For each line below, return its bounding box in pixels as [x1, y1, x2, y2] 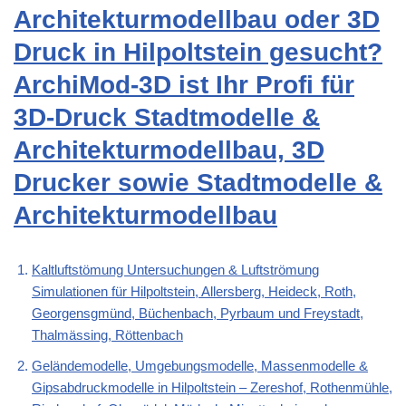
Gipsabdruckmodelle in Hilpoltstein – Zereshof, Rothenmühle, [32, 380, 392, 396]
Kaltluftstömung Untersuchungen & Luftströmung [32, 262, 319, 278]
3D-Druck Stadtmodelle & [14, 103, 320, 132]
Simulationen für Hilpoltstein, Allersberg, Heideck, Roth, [32, 284, 356, 300]
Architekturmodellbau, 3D [14, 136, 324, 165]
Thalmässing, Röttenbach [32, 327, 183, 343]
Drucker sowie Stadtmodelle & [14, 169, 382, 198]
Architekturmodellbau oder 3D [14, 5, 380, 34]
